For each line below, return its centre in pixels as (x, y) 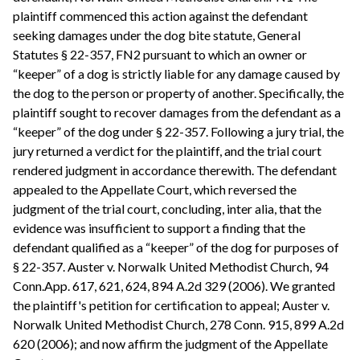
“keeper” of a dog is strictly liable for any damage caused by (176, 74)
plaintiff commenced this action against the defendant (160, 16)
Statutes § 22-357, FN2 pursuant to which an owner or (160, 55)
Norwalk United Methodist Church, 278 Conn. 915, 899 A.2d (178, 325)
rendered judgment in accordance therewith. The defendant (175, 170)
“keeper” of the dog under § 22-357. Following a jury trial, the (178, 132)
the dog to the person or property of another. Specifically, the (178, 93)
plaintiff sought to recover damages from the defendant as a (177, 112)
